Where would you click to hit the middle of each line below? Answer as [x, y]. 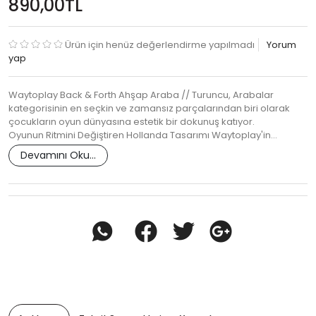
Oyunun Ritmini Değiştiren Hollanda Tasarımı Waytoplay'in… [143, 135]
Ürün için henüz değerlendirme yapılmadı [160, 45]
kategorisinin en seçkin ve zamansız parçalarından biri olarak [149, 109]
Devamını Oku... [58, 156]
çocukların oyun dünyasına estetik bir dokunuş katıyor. [132, 122]
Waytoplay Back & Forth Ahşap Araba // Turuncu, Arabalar [141, 95]
